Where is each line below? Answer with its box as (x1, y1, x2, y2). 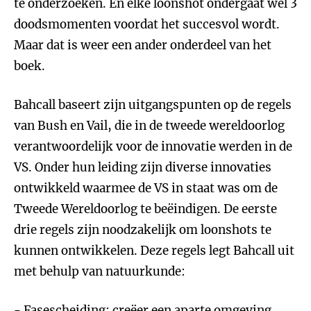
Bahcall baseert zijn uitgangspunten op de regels (14, 97, 292, 112)
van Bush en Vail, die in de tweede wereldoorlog (14, 118, 285, 133)
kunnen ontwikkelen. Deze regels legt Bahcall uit (14, 243, 294, 258)
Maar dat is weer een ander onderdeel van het (14, 37, 271, 53)
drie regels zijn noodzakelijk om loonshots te (14, 222, 271, 237)
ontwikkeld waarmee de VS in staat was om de (14, 180, 278, 196)
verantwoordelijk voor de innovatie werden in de (14, 139, 292, 154)
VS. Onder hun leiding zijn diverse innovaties (14, 160, 271, 175)
